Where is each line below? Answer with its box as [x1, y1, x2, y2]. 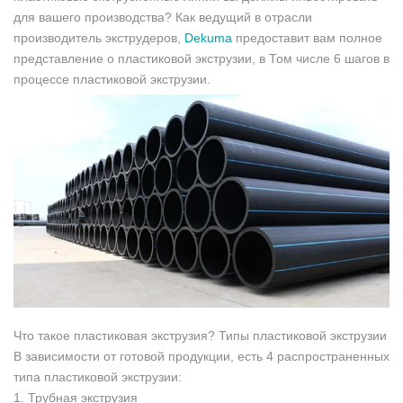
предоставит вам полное [232, 30, 382, 45]
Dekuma [184, 30, 232, 45]
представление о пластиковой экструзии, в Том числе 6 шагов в [13, 50, 390, 66]
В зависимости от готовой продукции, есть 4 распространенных [13, 348, 390, 363]
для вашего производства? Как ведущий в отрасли [13, 9, 312, 24]
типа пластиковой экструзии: [13, 369, 182, 384]
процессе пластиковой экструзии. [13, 71, 210, 86]
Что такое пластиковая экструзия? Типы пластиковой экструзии [13, 327, 387, 343]
